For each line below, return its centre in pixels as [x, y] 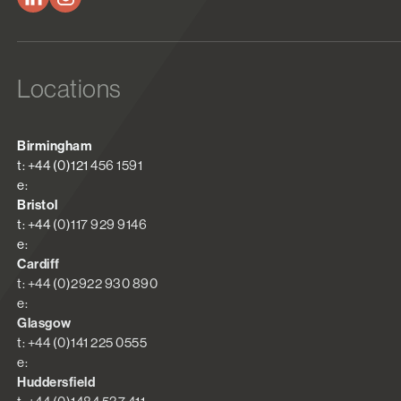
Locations [69, 89]
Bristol [38, 205]
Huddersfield [56, 383]
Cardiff [38, 264]
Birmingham [55, 146]
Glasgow [44, 324]
